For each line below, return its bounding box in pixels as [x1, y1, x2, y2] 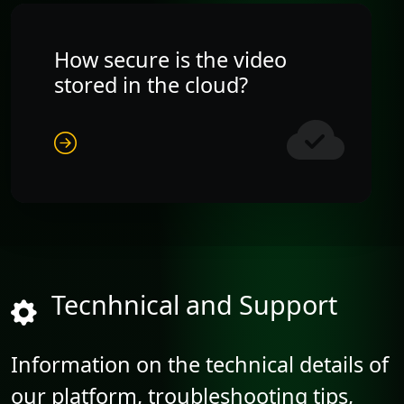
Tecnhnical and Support [51, 286, 337, 322]
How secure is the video [54, 44, 287, 74]
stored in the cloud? [54, 69, 248, 99]
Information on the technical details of [11, 349, 389, 379]
